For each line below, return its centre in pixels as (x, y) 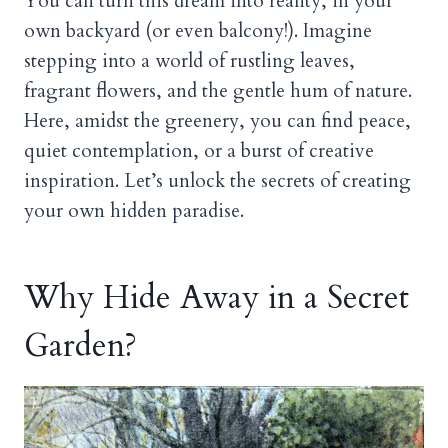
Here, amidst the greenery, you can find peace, (217, 120)
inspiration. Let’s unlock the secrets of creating (217, 180)
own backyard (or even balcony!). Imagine (198, 30)
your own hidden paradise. (134, 210)
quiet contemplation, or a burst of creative (199, 150)
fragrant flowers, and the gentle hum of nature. (218, 90)
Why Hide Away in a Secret (216, 297)
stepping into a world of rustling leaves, (189, 60)
